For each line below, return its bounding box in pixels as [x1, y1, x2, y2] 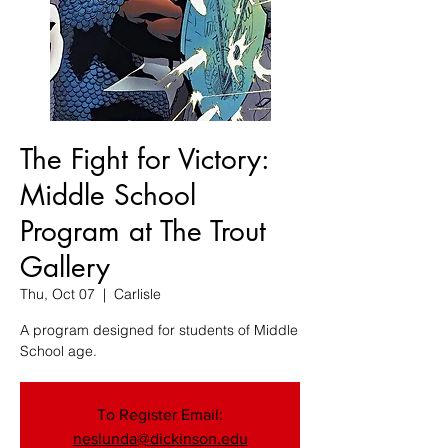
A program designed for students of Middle [20, 321, 298, 339]
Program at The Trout [20, 213, 266, 249]
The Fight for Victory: [20, 141, 269, 177]
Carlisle [114, 285, 161, 303]
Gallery [20, 249, 110, 285]
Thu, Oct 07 [20, 285, 95, 303]
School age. [20, 342, 97, 360]
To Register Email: [97, 406, 223, 423]
